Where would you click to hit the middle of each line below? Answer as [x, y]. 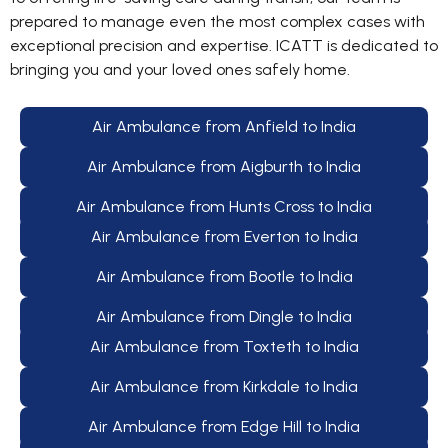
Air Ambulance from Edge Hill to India [224, 426]
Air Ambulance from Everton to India [224, 236]
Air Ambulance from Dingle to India [224, 316]
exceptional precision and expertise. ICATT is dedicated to [224, 46]
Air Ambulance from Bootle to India [224, 276]
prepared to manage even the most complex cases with [217, 22]
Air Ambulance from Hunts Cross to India [224, 206]
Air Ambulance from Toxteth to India [224, 346]
